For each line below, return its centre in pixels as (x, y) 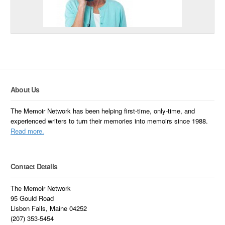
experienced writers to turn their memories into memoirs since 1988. (109, 121)
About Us (25, 89)
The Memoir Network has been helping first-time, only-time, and (103, 111)
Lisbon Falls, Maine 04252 (49, 208)
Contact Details (34, 166)
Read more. (28, 131)
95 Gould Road (32, 198)
